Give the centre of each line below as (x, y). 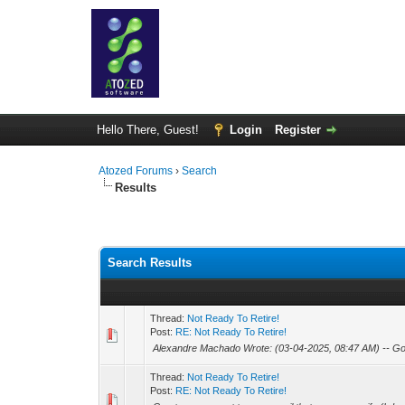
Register (297, 130)
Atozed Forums (136, 171)
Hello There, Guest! (149, 130)
